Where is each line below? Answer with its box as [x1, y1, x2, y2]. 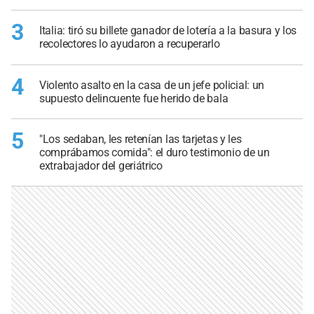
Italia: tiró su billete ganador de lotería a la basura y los [39, 24, 297, 38]
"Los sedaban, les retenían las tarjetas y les [39, 132, 242, 146]
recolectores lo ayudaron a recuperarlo [39, 37, 220, 51]
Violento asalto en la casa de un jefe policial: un [39, 78, 265, 92]
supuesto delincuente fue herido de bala [39, 91, 228, 105]
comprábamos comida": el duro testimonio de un [39, 146, 270, 160]
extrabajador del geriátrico [39, 159, 163, 173]
